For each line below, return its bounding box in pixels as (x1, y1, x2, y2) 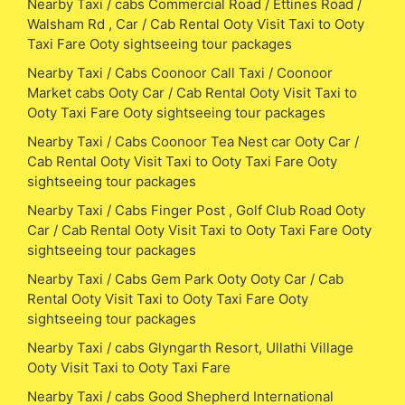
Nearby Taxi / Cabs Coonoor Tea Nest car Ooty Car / (27, 132, 359, 150)
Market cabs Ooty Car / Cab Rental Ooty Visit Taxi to (27, 83, 357, 101)
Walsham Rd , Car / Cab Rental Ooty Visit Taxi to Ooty (27, 14, 364, 33)
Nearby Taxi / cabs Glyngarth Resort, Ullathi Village (27, 338, 353, 356)
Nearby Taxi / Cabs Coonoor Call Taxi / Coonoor (27, 63, 333, 81)
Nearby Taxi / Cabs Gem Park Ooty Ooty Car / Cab (27, 269, 344, 287)
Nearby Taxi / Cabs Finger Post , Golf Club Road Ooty (27, 201, 365, 219)
